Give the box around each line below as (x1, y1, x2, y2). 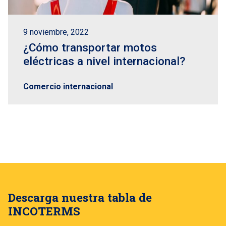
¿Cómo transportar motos (23, 41, 157, 54)
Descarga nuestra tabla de (8, 189, 152, 205)
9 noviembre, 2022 (23, 27, 89, 37)
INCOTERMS (8, 203, 80, 218)
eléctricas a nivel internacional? (23, 54, 185, 68)
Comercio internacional (23, 82, 113, 91)
